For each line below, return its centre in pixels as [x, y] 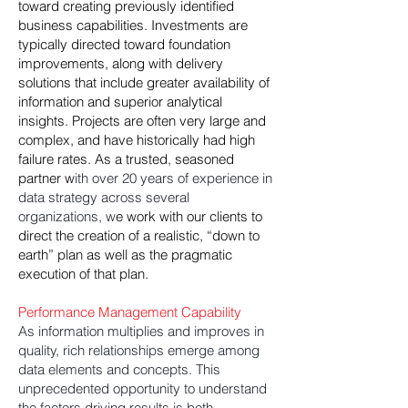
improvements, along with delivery [121, 63]
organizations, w [67, 216]
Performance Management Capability [130, 312]
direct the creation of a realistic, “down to [139, 235]
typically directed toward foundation [124, 44]
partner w [46, 178]
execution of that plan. [83, 274]
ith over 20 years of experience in [173, 178]
